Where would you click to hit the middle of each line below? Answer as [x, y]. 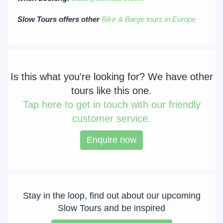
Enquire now [111, 140]
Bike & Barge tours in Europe [149, 19]
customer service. [111, 118]
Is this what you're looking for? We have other [111, 77]
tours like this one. [111, 91]
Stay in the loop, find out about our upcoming [111, 196]
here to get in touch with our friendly [119, 105]
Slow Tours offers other [59, 19]
